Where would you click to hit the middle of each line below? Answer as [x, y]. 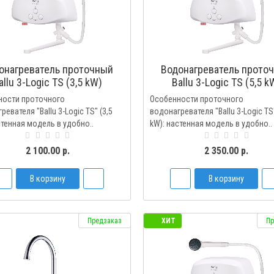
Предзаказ [104, 221]
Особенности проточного [196, 99]
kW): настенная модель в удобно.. [211, 124]
